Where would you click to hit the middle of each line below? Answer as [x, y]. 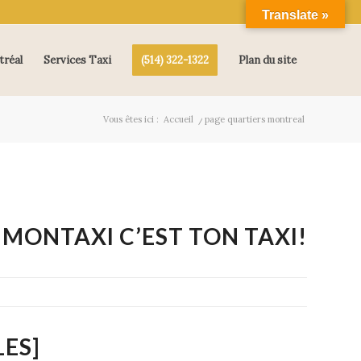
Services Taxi [77, 60]
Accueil [178, 119]
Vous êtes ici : [131, 119]
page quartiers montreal [255, 119]
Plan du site [268, 60]
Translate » [295, 15]
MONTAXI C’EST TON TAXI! [155, 236]
